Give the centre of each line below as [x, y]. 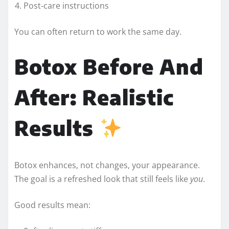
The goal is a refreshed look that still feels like [102, 179]
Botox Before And [109, 66]
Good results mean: [52, 205]
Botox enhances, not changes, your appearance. [107, 165]
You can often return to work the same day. [98, 31]
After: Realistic [94, 97]
